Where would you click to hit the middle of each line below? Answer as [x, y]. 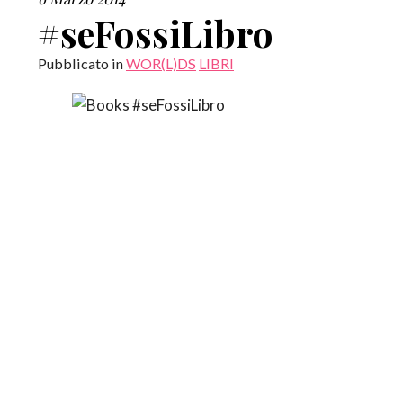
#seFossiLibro [156, 33]
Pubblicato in [82, 64]
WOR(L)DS [161, 64]
